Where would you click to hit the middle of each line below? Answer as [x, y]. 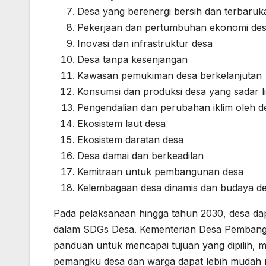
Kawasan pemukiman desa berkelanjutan [170, 76]
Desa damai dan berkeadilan [140, 156]
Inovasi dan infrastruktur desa [145, 44]
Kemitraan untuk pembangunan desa [160, 172]
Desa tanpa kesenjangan [132, 60]
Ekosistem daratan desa [130, 140]
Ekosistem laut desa [121, 124]
